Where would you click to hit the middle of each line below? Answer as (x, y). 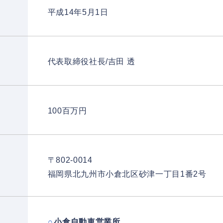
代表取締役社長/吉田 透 (91, 61)
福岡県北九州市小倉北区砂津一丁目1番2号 (127, 174)
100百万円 (67, 111)
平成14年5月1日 (78, 12)
